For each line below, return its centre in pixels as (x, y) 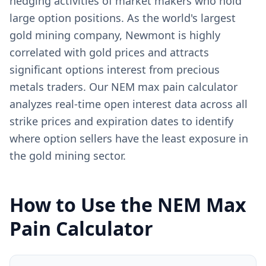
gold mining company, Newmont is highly (115, 35)
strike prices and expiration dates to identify (121, 121)
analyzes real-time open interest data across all (129, 104)
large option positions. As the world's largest (123, 18)
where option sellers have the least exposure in (129, 138)
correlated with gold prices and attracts (109, 52)
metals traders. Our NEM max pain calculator (123, 87)
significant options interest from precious (115, 69)
